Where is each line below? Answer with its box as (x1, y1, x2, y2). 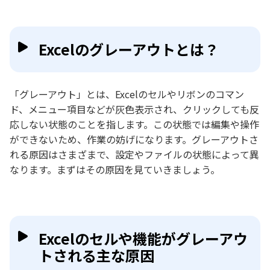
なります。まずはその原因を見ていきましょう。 (10, 162, 220, 177)
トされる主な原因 (39, 245, 154, 266)
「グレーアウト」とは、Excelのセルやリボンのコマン (10, 87, 244, 101)
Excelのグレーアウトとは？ (39, 39, 219, 60)
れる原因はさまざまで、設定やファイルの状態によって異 (10, 147, 259, 162)
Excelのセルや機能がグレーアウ (39, 228, 248, 249)
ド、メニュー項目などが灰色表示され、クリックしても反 (10, 102, 259, 116)
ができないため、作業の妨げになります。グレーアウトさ (10, 132, 259, 146)
